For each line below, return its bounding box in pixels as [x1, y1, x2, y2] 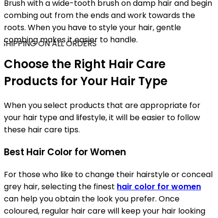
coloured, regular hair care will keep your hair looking [4, 205, 205, 217]
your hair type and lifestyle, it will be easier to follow [4, 112, 200, 124]
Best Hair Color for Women [4, 145, 126, 159]
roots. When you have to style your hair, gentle [4, 22, 181, 34]
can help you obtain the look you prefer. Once [4, 193, 180, 204]
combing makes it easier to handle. [4, 34, 138, 46]
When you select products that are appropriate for [4, 100, 200, 111]
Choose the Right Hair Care [4, 56, 165, 73]
